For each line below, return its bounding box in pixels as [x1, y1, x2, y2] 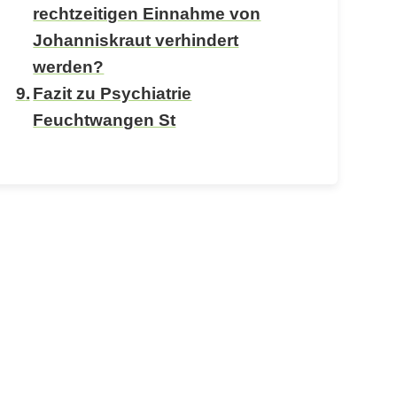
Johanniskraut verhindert [33, 30, 239, 50]
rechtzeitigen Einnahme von [33, 4, 261, 23]
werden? [33, 57, 105, 76]
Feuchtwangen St [33, 110, 176, 129]
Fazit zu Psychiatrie [33, 83, 192, 103]
